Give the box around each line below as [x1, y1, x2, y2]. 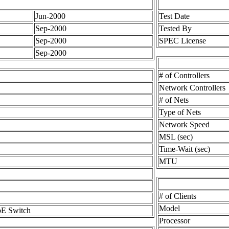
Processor [159, 216, 190, 225]
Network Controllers [159, 83, 225, 93]
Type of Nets [159, 108, 201, 117]
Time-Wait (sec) [159, 145, 210, 154]
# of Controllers [159, 71, 210, 80]
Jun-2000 [35, 12, 65, 21]
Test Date [159, 12, 190, 21]
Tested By [159, 24, 192, 33]
